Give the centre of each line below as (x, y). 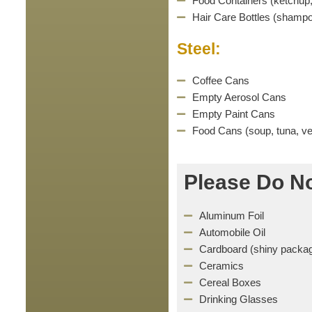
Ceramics (222, 266)
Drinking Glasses (239, 299)
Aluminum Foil (232, 216)
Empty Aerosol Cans (240, 97)
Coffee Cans (221, 80)
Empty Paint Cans (234, 114)
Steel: (198, 49)
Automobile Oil (233, 232)
